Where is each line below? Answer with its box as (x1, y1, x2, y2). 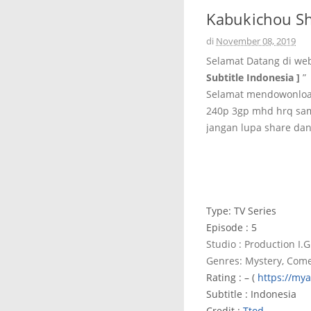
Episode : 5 (206, 221, 257, 234)
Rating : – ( (206, 271, 258, 284)
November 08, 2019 (216, 35, 296, 47)
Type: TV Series (206, 204, 276, 217)
